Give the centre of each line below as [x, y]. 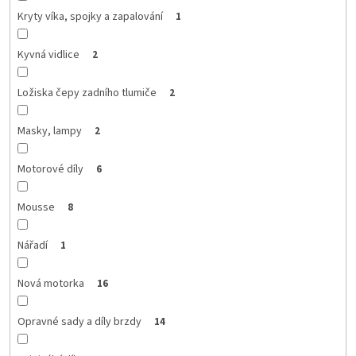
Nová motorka [50, 283]
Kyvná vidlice [48, 54]
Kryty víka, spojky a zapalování [90, 16]
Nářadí [32, 245]
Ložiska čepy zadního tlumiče [87, 93]
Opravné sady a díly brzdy [79, 321]
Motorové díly [50, 169]
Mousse [36, 207]
